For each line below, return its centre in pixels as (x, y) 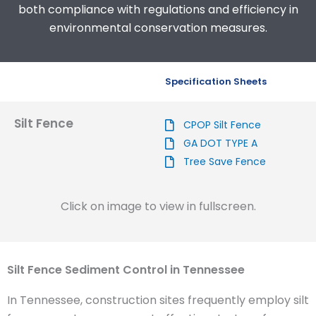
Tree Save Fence (225, 162)
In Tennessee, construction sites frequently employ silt (158, 300)
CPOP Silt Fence (223, 125)
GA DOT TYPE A (221, 144)
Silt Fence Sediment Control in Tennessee (126, 270)
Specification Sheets (216, 82)
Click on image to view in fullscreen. (158, 207)
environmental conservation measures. (158, 28)
